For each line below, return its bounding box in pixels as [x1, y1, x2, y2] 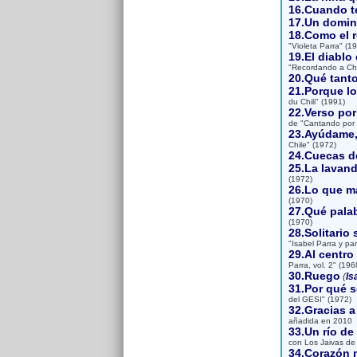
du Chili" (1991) [288, 97, 345, 106]
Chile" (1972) [288, 140, 336, 149]
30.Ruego [288, 269, 340, 282]
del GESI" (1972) [288, 295, 351, 304]
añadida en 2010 [288, 316, 352, 325]
